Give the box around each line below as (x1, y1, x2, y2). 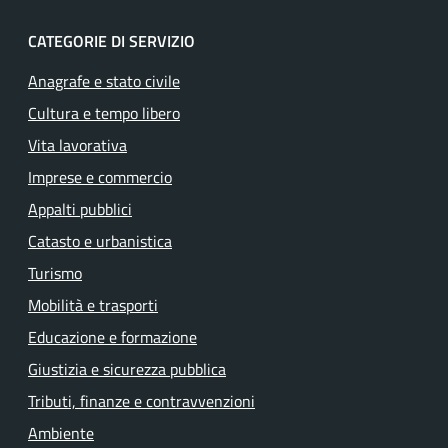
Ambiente (28, 421, 94, 445)
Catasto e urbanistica (28, 229, 172, 253)
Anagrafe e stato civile (28, 69, 180, 93)
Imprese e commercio (28, 165, 172, 189)
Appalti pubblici (28, 197, 132, 221)
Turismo (28, 261, 82, 285)
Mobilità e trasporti (28, 293, 158, 317)
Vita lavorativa (28, 133, 127, 157)
